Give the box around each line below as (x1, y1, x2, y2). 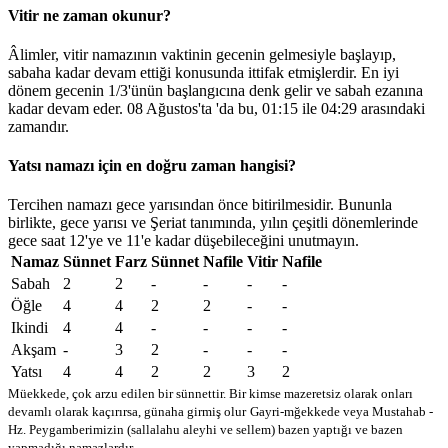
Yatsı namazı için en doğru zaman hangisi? (8, 157, 296, 175)
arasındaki (357, 99, 425, 117)
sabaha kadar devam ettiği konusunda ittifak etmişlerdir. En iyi (8, 63, 399, 81)
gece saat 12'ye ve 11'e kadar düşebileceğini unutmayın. (8, 232, 359, 250)
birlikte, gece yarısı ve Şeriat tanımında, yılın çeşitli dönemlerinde (8, 214, 418, 232)
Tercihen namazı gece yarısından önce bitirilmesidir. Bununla (8, 196, 392, 214)
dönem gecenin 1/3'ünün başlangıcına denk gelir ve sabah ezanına (8, 81, 423, 99)
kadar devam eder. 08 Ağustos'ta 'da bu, (8, 99, 262, 117)
